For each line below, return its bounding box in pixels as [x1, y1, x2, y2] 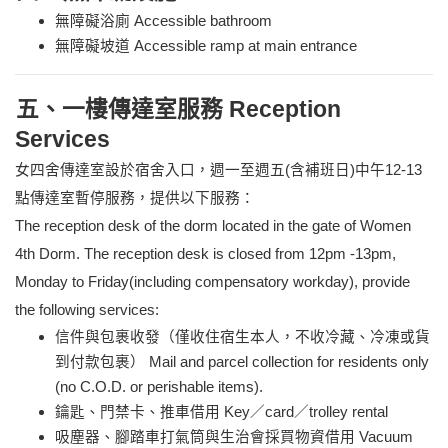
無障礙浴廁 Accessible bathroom [55, 13, 272, 30]
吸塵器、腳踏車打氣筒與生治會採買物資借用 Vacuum [55, 429, 413, 446]
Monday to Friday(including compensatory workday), [15, 274, 358, 291]
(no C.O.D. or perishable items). [55, 379, 263, 396]
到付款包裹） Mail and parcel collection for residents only [55, 354, 429, 371]
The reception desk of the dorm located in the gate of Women [15, 218, 411, 235]
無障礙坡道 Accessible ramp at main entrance [55, 38, 357, 55]
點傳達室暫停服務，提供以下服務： [15, 190, 255, 207]
